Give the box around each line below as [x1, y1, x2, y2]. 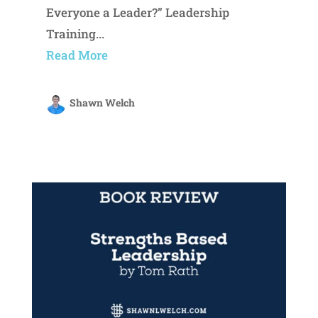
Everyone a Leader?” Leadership [45, 4, 229, 21]
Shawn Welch [69, 96, 135, 110]
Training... [45, 26, 104, 43]
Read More [45, 47, 108, 64]
